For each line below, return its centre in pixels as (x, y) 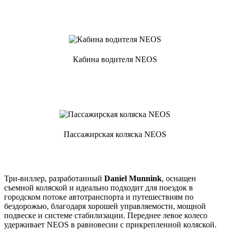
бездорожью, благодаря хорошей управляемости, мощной (105, 206)
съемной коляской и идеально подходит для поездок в (99, 187)
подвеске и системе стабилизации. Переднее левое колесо (106, 215)
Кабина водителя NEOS (115, 59)
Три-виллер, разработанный (54, 178)
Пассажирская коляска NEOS (115, 134)
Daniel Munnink (133, 178)
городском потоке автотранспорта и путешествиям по (99, 197)
